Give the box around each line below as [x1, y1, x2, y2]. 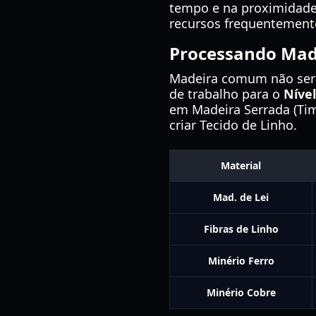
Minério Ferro [207, 254, 274, 267]
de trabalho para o [169, 85, 284, 102]
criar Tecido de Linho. [169, 116, 297, 133]
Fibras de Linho [203, 222, 279, 236]
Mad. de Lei [213, 190, 269, 204]
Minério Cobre [206, 286, 276, 299]
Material [221, 159, 261, 172]
